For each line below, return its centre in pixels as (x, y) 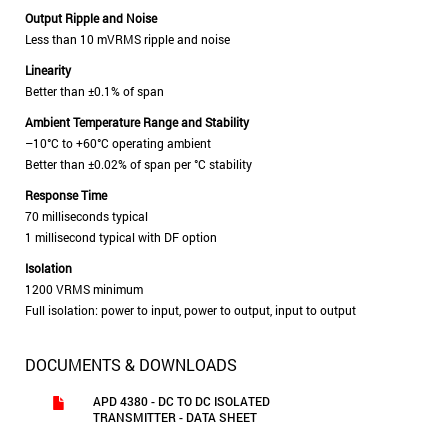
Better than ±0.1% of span (94, 91)
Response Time (66, 195)
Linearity (48, 70)
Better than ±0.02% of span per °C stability (138, 164)
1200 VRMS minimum (84, 289)
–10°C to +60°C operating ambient (118, 143)
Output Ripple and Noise (91, 18)
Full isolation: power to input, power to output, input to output (190, 310)
